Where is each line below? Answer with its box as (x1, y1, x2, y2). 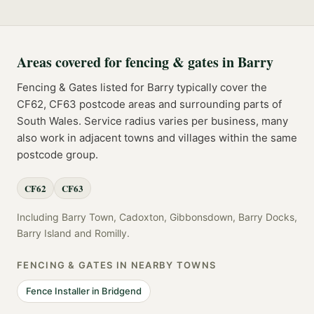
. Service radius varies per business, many (78, 114, 288, 128)
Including (17, 211, 62, 224)
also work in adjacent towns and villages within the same (17, 131, 297, 145)
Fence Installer (26, 285, 90, 297)
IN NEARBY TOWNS (113, 259, 217, 271)
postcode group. (17, 148, 98, 162)
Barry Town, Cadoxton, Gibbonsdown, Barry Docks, (62, 211, 297, 224)
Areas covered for (17, 52, 125, 73)
